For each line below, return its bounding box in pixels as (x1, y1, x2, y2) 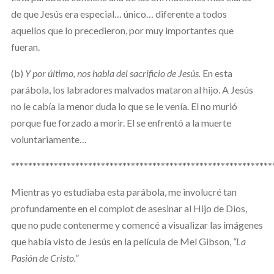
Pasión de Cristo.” (10, 251, 78, 264)
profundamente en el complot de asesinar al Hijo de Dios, (10, 202, 247, 214)
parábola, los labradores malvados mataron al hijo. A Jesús (10, 83, 253, 95)
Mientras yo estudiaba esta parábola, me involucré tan (10, 185, 237, 198)
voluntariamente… (10, 133, 87, 145)
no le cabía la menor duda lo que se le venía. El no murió (10, 100, 237, 112)
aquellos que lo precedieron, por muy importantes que (10, 24, 234, 36)
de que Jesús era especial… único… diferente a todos (10, 7, 227, 20)
